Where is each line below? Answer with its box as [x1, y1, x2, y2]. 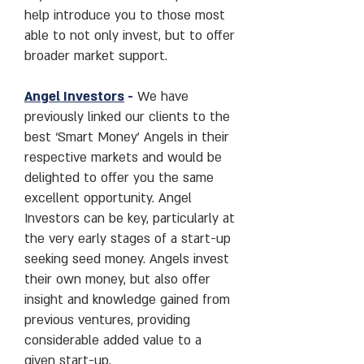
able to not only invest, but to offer [24, 27, 235, 45]
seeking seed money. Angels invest [24, 250, 229, 268]
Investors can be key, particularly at [24, 210, 235, 227]
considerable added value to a [24, 331, 201, 349]
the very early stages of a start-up [24, 230, 231, 248]
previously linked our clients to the [24, 108, 230, 126]
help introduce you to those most [24, 6, 225, 24]
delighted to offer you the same [24, 169, 214, 187]
